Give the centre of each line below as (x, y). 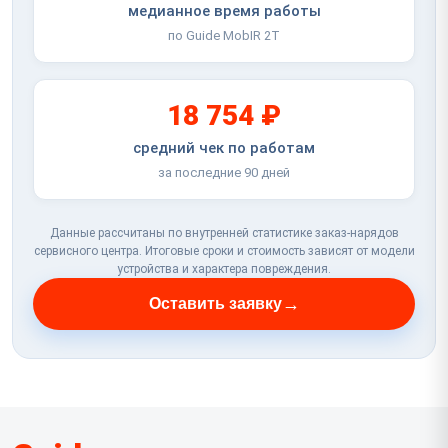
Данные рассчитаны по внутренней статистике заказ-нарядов (224, 232)
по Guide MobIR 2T (224, 35)
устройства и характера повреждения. (224, 268)
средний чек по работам (224, 147)
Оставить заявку (215, 303)
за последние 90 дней (224, 172)
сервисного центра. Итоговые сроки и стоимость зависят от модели (224, 250)
